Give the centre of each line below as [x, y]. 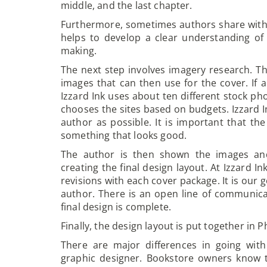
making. [79, 51]
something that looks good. [124, 136]
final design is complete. [116, 207]
